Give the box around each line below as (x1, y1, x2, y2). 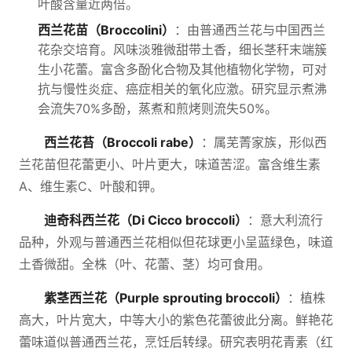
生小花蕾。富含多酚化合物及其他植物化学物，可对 (38, 61, 327, 77)
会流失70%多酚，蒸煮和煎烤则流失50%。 (38, 101, 277, 116)
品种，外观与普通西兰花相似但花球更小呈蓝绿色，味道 (19, 234, 333, 250)
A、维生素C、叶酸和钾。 (19, 178, 163, 194)
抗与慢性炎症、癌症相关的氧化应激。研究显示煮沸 (38, 81, 327, 97)
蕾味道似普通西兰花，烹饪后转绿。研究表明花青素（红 (19, 334, 333, 350)
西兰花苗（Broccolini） (38, 22, 174, 38)
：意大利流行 (247, 212, 323, 228)
